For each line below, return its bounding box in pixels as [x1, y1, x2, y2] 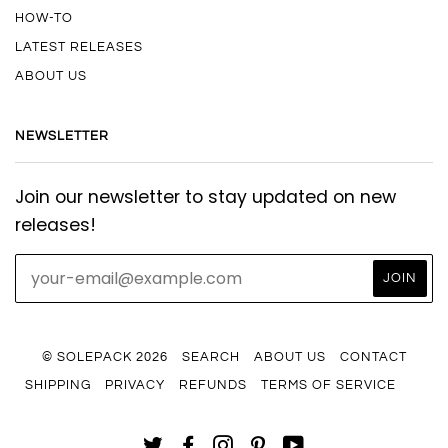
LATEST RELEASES [15, 39, 143, 54]
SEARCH [181, 349, 240, 364]
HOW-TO [15, 10, 73, 25]
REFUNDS [178, 377, 247, 392]
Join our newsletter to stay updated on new [15, 184, 396, 209]
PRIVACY [104, 377, 165, 392]
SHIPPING [24, 377, 91, 392]
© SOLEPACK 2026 [41, 349, 168, 364]
